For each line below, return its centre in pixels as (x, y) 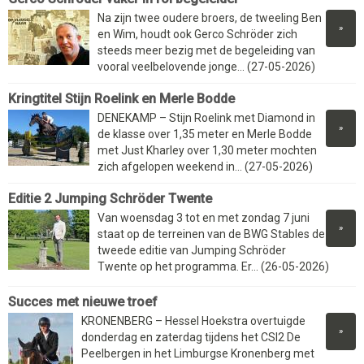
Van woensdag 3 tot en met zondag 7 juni (204, 218)
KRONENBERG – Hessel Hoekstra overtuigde (193, 321)
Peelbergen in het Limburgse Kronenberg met (198, 354)
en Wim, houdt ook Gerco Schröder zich (197, 35)
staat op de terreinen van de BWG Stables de (211, 234)
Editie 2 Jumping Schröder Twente (110, 199)
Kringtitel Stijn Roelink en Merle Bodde (121, 99)
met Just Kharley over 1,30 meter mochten (207, 151)
